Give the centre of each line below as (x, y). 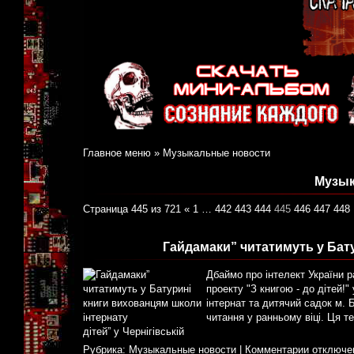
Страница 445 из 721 (132, 209)
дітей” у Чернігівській (134, 332)
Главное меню (117, 153)
